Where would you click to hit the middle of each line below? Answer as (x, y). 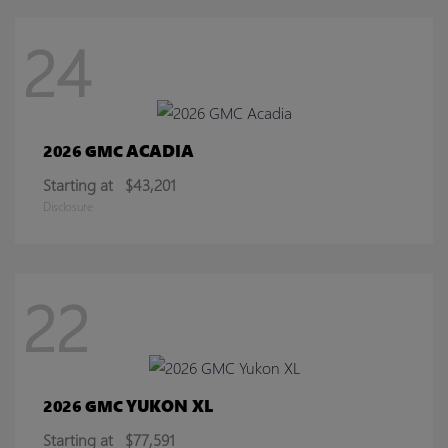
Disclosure (68, 206)
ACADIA (160, 150)
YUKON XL (169, 406)
